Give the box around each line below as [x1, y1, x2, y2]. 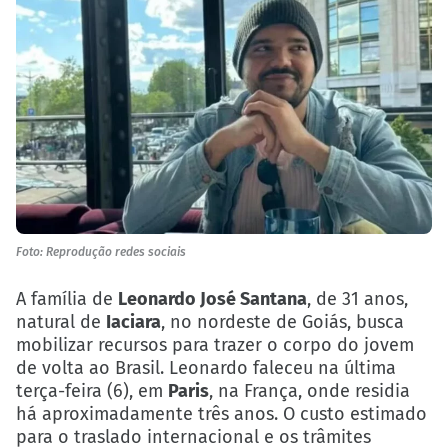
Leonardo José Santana [118, 287, 307, 310]
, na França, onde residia [209, 379, 410, 402]
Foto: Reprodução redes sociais [16, 245, 186, 260]
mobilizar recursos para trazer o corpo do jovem [16, 333, 414, 356]
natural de [16, 310, 106, 333]
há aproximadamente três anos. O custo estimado [16, 402, 427, 425]
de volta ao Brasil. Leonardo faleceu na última [16, 356, 396, 379]
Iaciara [106, 310, 161, 333]
